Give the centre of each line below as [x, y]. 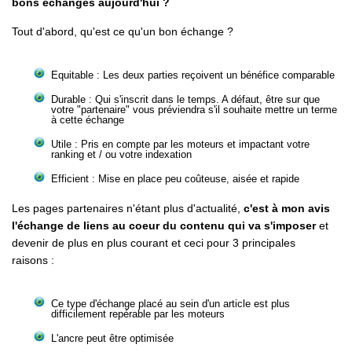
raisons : [33, 260]
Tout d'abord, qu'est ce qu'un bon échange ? [123, 31]
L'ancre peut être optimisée [112, 338]
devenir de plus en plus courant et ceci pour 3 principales [154, 243]
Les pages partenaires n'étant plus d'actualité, [128, 208]
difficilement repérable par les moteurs [138, 314]
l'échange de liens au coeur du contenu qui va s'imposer [164, 225]
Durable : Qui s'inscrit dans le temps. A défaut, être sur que [185, 99]
